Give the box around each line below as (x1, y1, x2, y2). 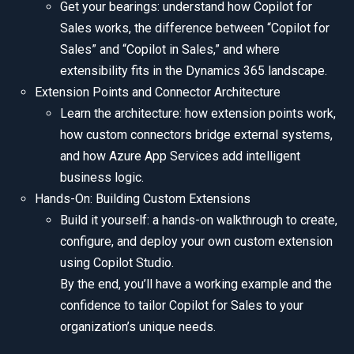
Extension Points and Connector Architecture (35, 85, 281, 100)
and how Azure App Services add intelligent (60, 149, 300, 164)
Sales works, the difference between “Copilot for (60, 21, 330, 36)
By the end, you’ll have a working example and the (60, 277, 332, 292)
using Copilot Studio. (60, 255, 174, 271)
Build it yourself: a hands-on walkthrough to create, (60, 213, 337, 228)
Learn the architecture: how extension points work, (60, 106, 336, 122)
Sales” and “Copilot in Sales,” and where (60, 42, 280, 58)
